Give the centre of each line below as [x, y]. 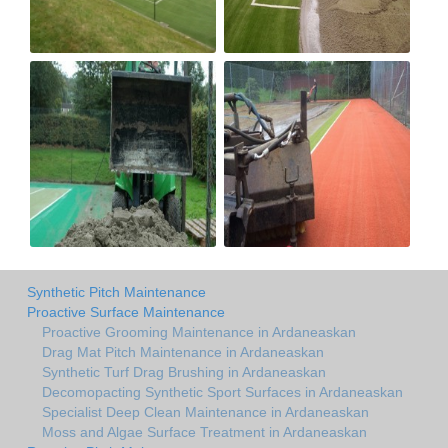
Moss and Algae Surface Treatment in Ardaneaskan [204, 431]
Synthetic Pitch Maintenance [116, 291]
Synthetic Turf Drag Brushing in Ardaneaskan [184, 371]
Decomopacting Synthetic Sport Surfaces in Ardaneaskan [222, 391]
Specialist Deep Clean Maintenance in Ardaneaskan [205, 411]
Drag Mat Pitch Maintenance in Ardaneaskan [183, 351]
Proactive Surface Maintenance [126, 311]
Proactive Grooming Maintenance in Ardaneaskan [199, 331]
